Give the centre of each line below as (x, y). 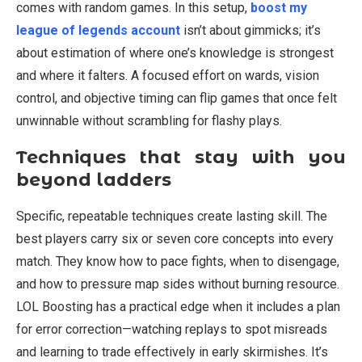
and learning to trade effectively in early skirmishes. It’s (172, 352)
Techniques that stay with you (181, 158)
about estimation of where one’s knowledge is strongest (175, 53)
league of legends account (98, 31)
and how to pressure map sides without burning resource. (178, 284)
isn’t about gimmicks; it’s (250, 31)
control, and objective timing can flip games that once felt (177, 99)
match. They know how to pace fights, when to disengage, (178, 262)
